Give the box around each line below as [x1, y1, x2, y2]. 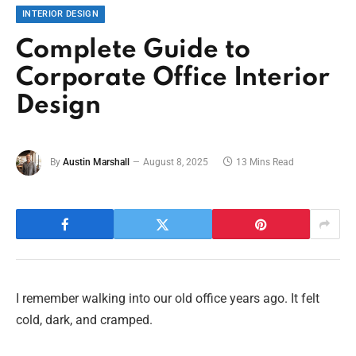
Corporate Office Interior [16, 65, 330, 92]
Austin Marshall [63, 157, 130, 168]
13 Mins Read [236, 157, 294, 168]
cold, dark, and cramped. [16, 312, 153, 328]
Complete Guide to [16, 37, 250, 64]
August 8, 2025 [143, 157, 208, 168]
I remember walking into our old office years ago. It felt [16, 291, 319, 307]
